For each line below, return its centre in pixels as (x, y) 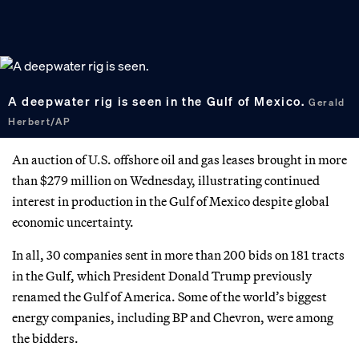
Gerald (327, 103)
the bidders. (45, 338)
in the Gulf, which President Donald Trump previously (162, 275)
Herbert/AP (40, 122)
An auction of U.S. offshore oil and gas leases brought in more (179, 159)
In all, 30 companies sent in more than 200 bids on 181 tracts (178, 254)
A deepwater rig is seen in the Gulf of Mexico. (159, 101)
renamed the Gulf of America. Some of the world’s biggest (169, 296)
